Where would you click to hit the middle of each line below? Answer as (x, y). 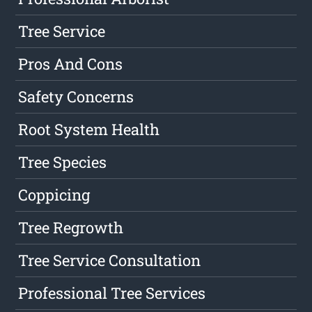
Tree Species (63, 162)
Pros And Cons (71, 64)
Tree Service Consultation (110, 260)
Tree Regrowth (71, 228)
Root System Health (89, 130)
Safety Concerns (76, 97)
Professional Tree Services (112, 293)
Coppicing (54, 195)
